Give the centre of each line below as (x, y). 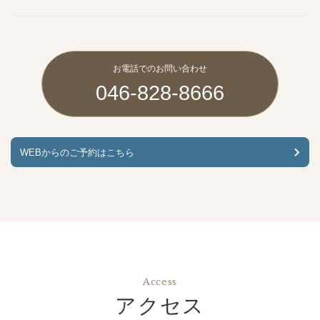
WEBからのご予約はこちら (77, 152)
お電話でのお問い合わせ (160, 69)
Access (160, 281)
